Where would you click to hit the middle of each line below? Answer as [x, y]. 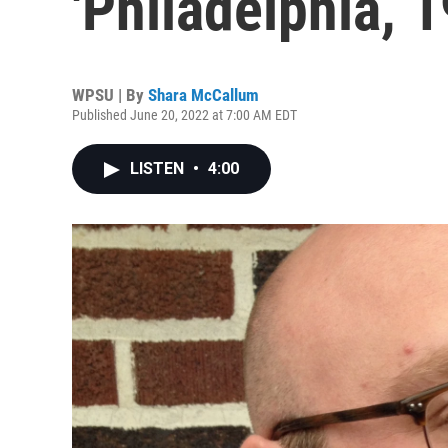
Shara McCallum [203, 95]
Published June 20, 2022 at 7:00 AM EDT [184, 115]
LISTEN [159, 168]
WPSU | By [110, 95]
